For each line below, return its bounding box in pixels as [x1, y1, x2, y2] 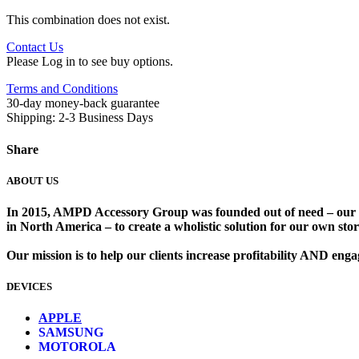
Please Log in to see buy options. [6, 54, 173, 69]
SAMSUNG [38, 325, 103, 340]
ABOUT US [6, 174, 58, 187]
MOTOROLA [38, 340, 116, 354]
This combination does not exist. [6, 13, 170, 27]
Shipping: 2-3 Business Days [6, 111, 153, 125]
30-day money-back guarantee [6, 96, 159, 111]
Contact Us [6, 40, 63, 54]
